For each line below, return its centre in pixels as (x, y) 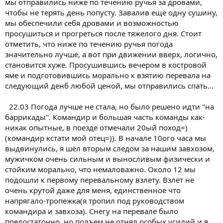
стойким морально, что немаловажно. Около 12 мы (100, 169)
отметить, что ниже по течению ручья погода (89, 44)
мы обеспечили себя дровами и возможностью (92, 23)
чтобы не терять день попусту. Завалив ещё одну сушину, (111, 12)
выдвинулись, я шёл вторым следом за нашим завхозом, (110, 148)
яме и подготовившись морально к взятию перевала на (108, 75)
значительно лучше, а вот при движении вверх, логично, (111, 54)
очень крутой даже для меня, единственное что (93, 190)
